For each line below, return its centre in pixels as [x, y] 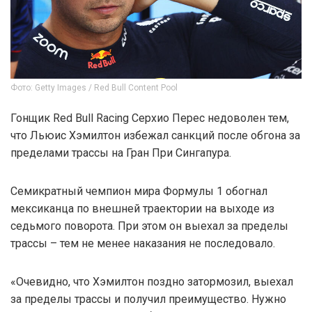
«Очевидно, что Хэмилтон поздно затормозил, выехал [152, 281]
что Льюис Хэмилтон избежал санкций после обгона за [155, 135]
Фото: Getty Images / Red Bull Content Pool [94, 87]
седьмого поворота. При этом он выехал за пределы [149, 226]
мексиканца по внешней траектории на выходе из [142, 208]
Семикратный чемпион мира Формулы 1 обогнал [139, 191]
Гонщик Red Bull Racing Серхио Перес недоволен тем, [150, 118]
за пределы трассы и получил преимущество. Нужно [148, 299]
